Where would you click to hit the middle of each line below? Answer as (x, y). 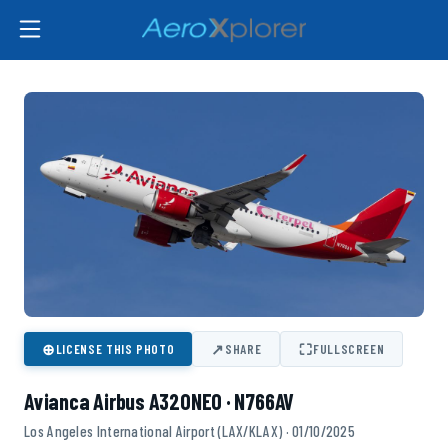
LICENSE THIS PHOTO (115, 349)
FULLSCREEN (348, 349)
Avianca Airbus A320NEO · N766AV (159, 401)
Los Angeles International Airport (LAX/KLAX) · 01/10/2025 (190, 431)
